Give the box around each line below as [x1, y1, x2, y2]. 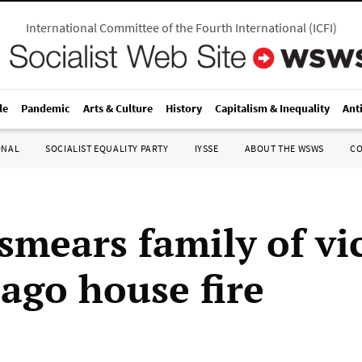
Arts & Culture [83, 101, 153, 116]
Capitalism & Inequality [215, 101, 330, 116]
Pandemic [21, 101, 70, 116]
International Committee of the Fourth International [25, 19, 306, 36]
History [166, 101, 202, 116]
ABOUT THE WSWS [244, 142, 324, 154]
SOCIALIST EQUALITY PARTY [45, 142, 169, 154]
